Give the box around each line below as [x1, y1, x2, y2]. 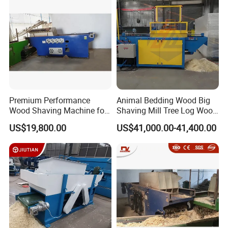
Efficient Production [9, 115, 80, 127]
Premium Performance [9, 95, 91, 106]
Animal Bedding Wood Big [116, 95, 210, 106]
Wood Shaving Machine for [9, 105, 107, 117]
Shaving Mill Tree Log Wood [116, 105, 217, 117]
